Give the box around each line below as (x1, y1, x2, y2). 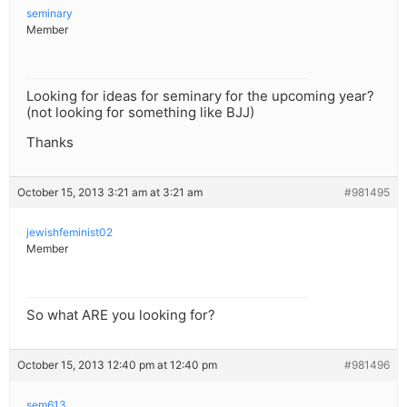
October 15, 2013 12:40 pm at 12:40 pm (17, 358, 217, 372)
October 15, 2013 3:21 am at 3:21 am (17, 185, 203, 200)
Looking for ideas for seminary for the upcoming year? (26, 87, 374, 105)
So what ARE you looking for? (26, 306, 215, 324)
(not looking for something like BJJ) (26, 104, 254, 122)
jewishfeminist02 (26, 225, 113, 240)
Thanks (26, 134, 74, 152)
